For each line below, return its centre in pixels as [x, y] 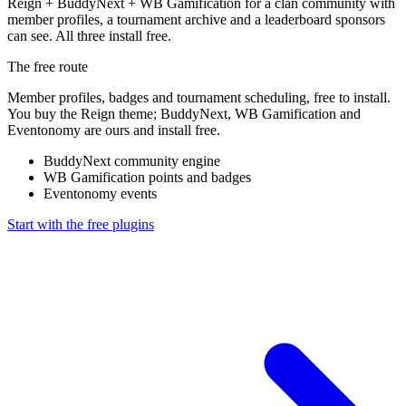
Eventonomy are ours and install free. [114, 130]
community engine [167, 161]
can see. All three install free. [89, 36]
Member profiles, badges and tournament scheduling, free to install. [199, 97]
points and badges [200, 177]
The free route [48, 67]
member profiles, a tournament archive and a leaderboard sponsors [196, 19]
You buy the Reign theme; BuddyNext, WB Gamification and [184, 114]
